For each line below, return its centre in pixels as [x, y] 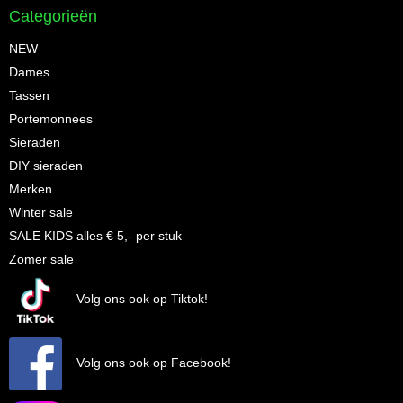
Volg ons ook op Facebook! [147, 362]
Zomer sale [41, 259]
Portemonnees [51, 118]
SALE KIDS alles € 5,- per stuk [95, 235]
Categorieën [53, 16]
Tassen [29, 95]
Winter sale [41, 212]
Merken [31, 188]
